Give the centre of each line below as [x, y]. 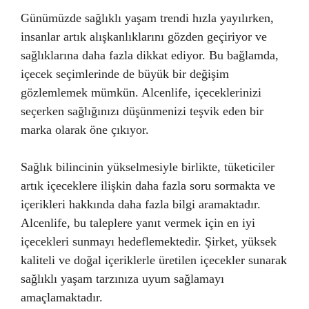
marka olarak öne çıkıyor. [85, 130]
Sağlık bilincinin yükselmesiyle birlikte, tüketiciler [148, 167]
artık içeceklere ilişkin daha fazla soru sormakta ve [148, 186]
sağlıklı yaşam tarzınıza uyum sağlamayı [122, 279]
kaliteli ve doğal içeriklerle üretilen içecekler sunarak [154, 260]
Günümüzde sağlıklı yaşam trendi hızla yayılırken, [147, 18]
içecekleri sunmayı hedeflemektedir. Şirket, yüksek [149, 241]
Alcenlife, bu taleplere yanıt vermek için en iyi [138, 223]
